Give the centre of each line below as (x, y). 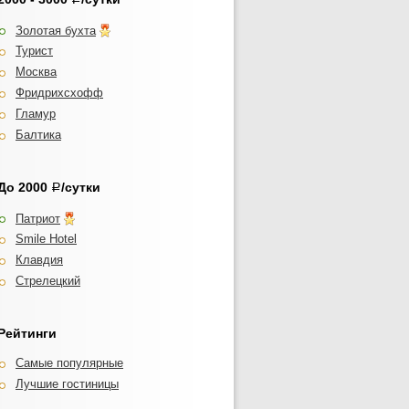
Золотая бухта (56, 31)
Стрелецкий (48, 281)
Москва (36, 72)
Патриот (38, 219)
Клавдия (39, 260)
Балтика (38, 135)
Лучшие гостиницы (67, 384)
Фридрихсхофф (59, 93)
